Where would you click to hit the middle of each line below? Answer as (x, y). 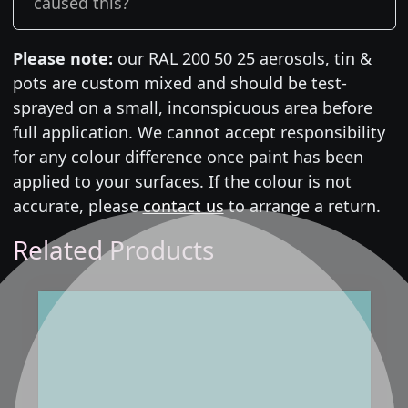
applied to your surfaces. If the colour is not (182, 181)
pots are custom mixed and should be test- (179, 82)
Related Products (113, 249)
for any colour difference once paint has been (188, 156)
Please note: (62, 58)
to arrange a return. (302, 205)
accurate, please (77, 205)
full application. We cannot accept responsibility (199, 132)
